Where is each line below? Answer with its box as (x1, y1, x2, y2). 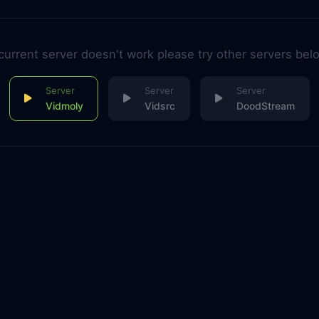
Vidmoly (45, 99, 83, 112)
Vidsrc (144, 99, 175, 112)
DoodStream (236, 99, 295, 112)
